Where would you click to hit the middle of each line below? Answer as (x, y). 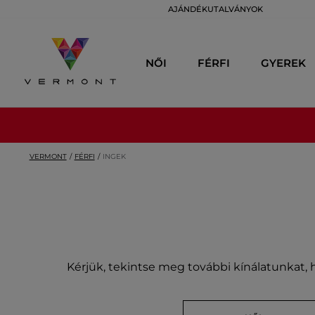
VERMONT (48, 156)
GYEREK (283, 63)
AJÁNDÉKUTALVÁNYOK (216, 9)
